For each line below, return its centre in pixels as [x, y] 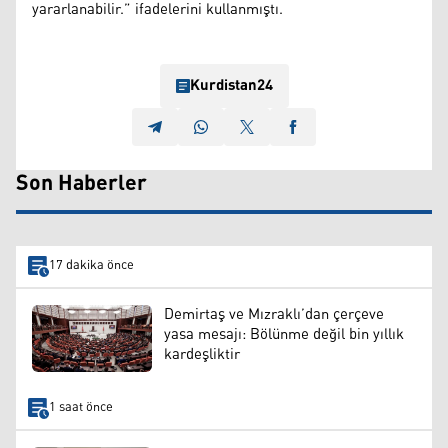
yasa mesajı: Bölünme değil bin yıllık [284, 334]
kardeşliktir [202, 354]
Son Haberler [81, 183]
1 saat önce [80, 408]
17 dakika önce [91, 266]
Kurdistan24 [231, 85]
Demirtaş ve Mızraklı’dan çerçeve [274, 314]
